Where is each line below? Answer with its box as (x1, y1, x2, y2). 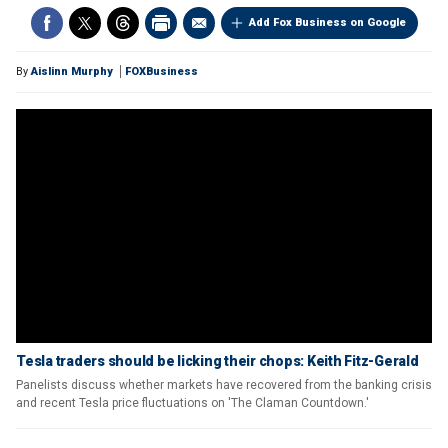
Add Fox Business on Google (248, 16, 406, 29)
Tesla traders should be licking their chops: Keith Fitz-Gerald (16, 353, 419, 369)
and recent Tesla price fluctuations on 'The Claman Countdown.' (16, 396, 369, 410)
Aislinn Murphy (31, 65, 113, 78)
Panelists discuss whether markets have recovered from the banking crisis (16, 378, 432, 392)
